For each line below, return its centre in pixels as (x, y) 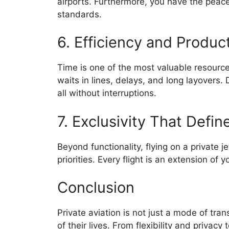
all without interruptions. (107, 93)
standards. (79, 14)
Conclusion (96, 188)
